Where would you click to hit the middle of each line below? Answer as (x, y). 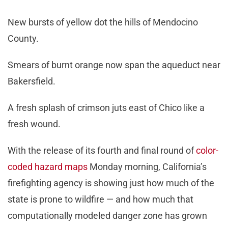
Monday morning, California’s (147, 167)
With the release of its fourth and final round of (102, 151)
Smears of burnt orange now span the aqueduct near (114, 65)
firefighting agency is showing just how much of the (111, 183)
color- (207, 151)
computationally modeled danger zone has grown (107, 216)
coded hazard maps (48, 167)
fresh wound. (35, 124)
